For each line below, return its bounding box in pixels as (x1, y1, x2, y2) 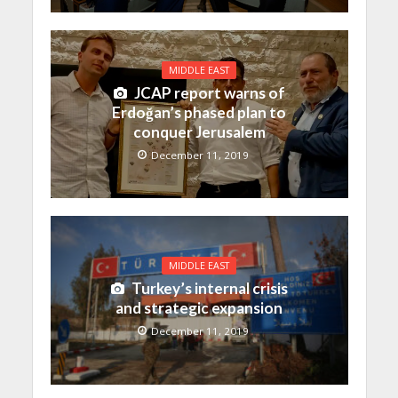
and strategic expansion (115, 298, 283, 317)
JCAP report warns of (133, 83, 285, 102)
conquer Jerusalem (132, 122, 266, 141)
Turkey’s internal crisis (131, 278, 288, 298)
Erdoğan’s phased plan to (112, 102, 286, 122)
